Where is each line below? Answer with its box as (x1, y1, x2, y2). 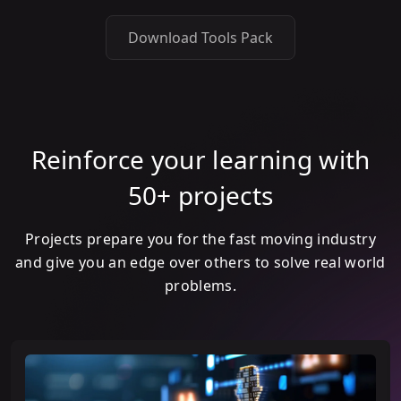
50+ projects (127, 178, 274, 213)
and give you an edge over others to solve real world (15, 252, 386, 273)
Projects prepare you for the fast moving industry (25, 229, 376, 250)
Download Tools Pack (128, 28, 273, 48)
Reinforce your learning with (30, 142, 371, 177)
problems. (165, 276, 236, 296)
